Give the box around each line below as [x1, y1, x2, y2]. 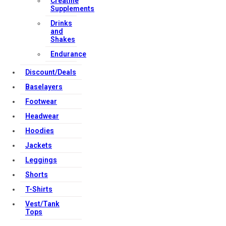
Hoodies [25, 127, 54, 135]
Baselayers [25, 83, 63, 91]
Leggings [25, 156, 57, 164]
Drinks [50, 19, 72, 27]
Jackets [25, 141, 52, 149]
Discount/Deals [25, 68, 76, 76]
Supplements [50, 5, 94, 13]
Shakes [50, 35, 75, 43]
